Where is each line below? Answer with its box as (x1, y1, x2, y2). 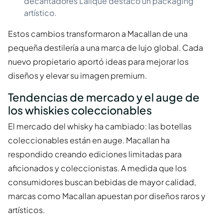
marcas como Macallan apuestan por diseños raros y (8, 191, 206, 202)
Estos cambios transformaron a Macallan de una (8, 28, 188, 39)
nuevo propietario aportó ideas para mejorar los (8, 56, 189, 67)
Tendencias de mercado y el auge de (8, 90, 200, 104)
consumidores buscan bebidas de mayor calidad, (8, 177, 196, 188)
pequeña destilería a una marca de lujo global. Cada (8, 42, 203, 53)
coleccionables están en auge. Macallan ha (8, 135, 170, 146)
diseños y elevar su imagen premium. (8, 70, 147, 81)
